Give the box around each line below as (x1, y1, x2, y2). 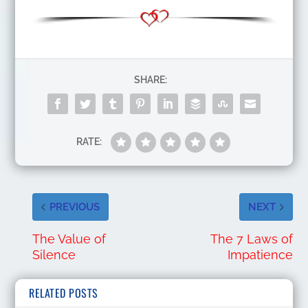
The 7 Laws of (210, 231, 294, 246)
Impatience (228, 247, 294, 262)
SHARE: (134, 74, 167, 85)
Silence (32, 247, 76, 262)
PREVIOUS (49, 200, 100, 213)
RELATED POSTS (29, 284, 98, 301)
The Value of (32, 231, 107, 246)
